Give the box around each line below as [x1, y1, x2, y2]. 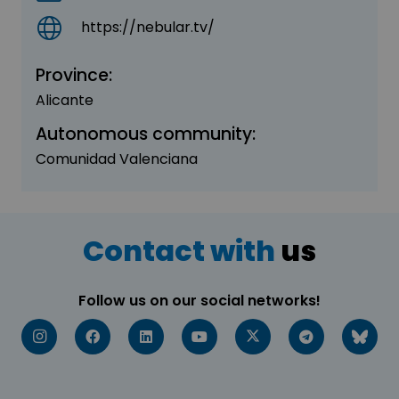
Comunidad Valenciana [36, 148, 198, 169]
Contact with [83, 230, 275, 271]
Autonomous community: [36, 121, 256, 146]
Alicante [36, 89, 94, 110]
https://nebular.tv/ [81, 16, 216, 37]
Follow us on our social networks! [78, 289, 321, 311]
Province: [36, 62, 112, 87]
